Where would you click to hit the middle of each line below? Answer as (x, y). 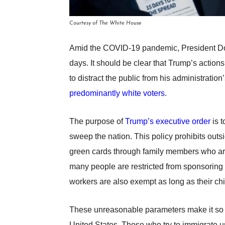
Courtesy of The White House (105, 24)
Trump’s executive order (168, 122)
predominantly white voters (117, 93)
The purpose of (97, 122)
